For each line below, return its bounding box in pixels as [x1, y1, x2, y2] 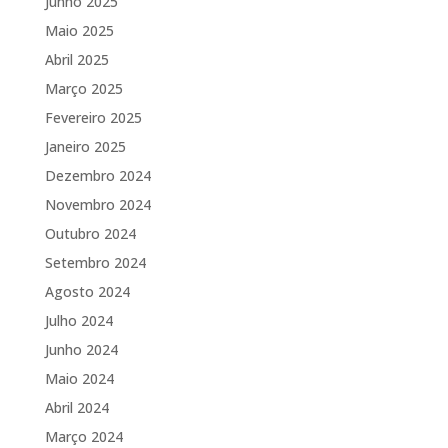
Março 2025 [44, 78, 123, 98]
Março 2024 [44, 426, 123, 446]
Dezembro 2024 [44, 165, 151, 185]
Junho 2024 [44, 339, 118, 359]
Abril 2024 [44, 397, 109, 417]
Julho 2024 [44, 310, 113, 330]
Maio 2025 [44, 20, 114, 40]
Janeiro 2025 [44, 136, 126, 156]
